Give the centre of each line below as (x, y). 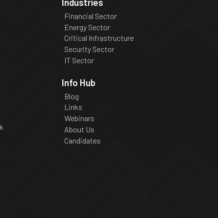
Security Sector (89, 49)
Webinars (79, 118)
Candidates (82, 140)
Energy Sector (87, 27)
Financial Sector (90, 16)
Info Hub (79, 82)
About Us (79, 129)
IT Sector (79, 60)
